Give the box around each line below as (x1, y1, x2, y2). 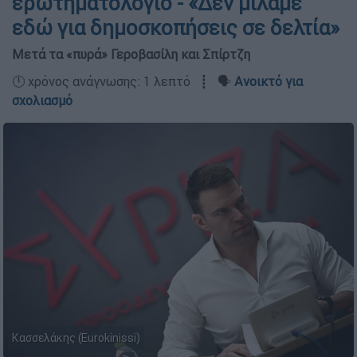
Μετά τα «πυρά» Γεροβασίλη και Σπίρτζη (12, 46, 250, 62)
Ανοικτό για (234, 73, 303, 89)
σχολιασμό (12, 92, 73, 108)
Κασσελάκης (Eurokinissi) (12, 331, 140, 346)
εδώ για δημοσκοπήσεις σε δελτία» (12, 15, 339, 41)
